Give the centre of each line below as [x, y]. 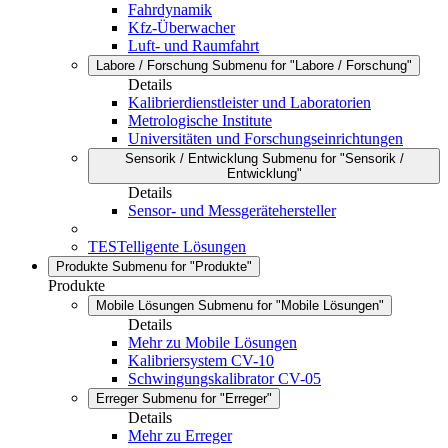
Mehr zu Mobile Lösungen [212, 342]
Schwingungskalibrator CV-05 [224, 378]
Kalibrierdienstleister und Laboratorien [249, 102]
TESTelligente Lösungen [167, 246]
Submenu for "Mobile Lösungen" [291, 305]
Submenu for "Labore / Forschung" [312, 65]
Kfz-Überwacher [181, 27]
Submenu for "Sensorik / [332, 158]
